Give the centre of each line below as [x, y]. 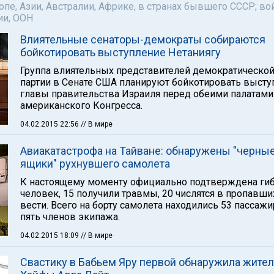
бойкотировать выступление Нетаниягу [120, 52]
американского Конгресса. [81, 106]
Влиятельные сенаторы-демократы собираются [143, 39]
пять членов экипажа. [70, 217]
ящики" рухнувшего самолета [95, 164]
